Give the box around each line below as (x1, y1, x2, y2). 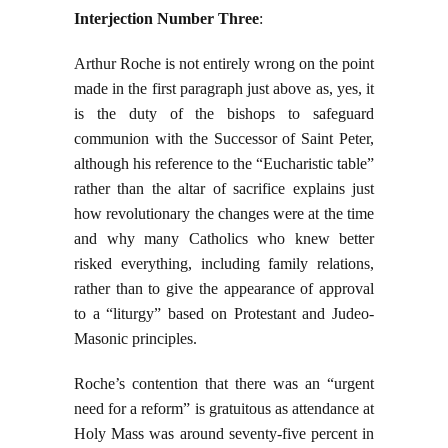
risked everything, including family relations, (74, 255, 374, 273)
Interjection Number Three (74, 10, 259, 28)
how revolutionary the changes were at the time (74, 205, 374, 223)
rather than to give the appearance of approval (74, 280, 374, 298)
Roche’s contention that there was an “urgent (74, 375, 374, 393)
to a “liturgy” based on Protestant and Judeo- (74, 305, 374, 323)
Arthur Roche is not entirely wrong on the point (74, 55, 374, 73)
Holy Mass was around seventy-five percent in (74, 425, 374, 443)
